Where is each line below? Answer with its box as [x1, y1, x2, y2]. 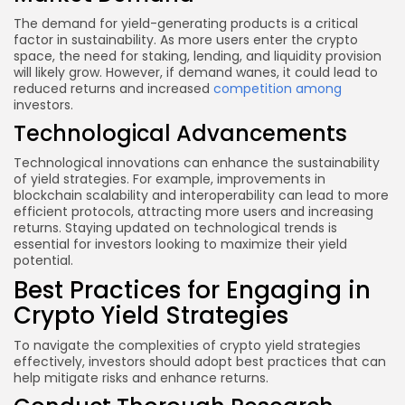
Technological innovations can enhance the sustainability [14, 153, 380, 172]
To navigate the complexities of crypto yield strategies [14, 335, 361, 354]
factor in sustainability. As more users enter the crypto [14, 30, 358, 49]
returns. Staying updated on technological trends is [14, 218, 337, 237]
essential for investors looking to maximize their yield [14, 234, 347, 253]
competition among [213, 79, 342, 98]
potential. [14, 250, 73, 269]
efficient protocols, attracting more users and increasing [14, 202, 373, 221]
